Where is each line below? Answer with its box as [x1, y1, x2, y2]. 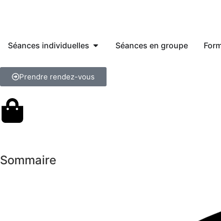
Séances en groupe [115, 40, 188, 50]
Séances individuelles [8, 40, 89, 50]
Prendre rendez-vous [19, 72, 95, 81]
